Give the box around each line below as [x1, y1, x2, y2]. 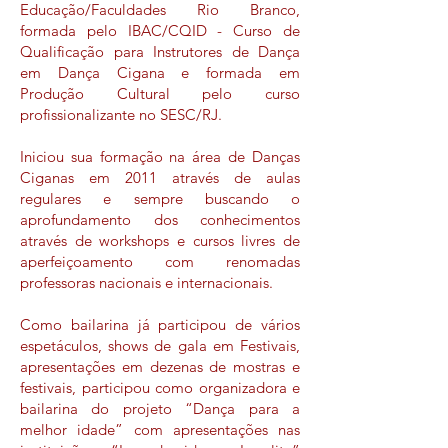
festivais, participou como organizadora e [20, 378, 300, 397]
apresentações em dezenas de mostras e [20, 357, 300, 376]
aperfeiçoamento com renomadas [20, 252, 300, 271]
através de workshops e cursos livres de [20, 231, 300, 250]
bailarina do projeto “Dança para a [20, 399, 300, 418]
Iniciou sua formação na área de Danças [20, 147, 300, 166]
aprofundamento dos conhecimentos [20, 210, 300, 229]
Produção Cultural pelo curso [20, 84, 300, 103]
